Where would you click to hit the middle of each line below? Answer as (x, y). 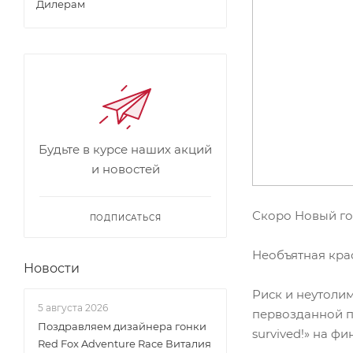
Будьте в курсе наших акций (125, 149)
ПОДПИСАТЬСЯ (125, 218)
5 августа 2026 (73, 308)
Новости (52, 268)
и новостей (125, 169)
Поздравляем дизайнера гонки (122, 326)
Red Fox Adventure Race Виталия (124, 344)
